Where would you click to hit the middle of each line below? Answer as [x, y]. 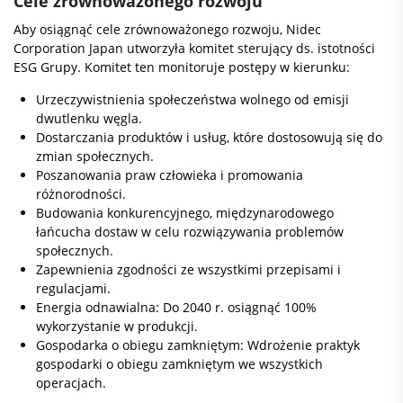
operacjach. [71, 383]
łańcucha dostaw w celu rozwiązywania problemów [190, 232]
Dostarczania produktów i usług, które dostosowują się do [209, 137]
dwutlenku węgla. [89, 118]
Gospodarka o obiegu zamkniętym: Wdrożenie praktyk [198, 345]
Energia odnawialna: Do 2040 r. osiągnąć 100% [176, 307]
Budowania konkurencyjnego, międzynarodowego [185, 213]
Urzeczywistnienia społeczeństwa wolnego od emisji [193, 99]
